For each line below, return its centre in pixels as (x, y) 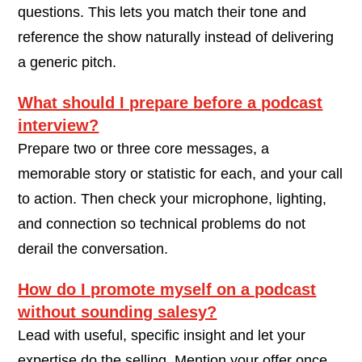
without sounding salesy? (118, 311)
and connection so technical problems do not (162, 223)
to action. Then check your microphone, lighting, (173, 198)
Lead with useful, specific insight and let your (162, 335)
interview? (59, 125)
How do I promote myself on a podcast (167, 289)
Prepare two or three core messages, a (144, 148)
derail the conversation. (93, 248)
